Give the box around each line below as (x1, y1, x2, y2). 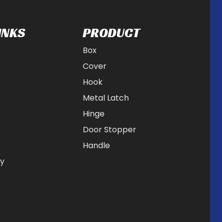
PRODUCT (83, 25, 140, 41)
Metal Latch (83, 92, 129, 104)
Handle (83, 140, 111, 151)
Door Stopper (83, 124, 137, 135)
